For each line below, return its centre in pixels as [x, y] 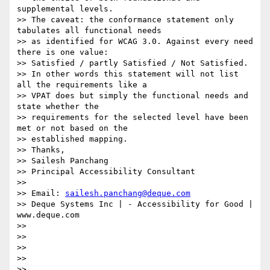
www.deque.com [48, 215]
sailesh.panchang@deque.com [128, 193]
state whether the [58, 107]
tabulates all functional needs [89, 31]
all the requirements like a [82, 85]
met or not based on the [72, 128]
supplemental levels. [65, 9]
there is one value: [63, 52]
